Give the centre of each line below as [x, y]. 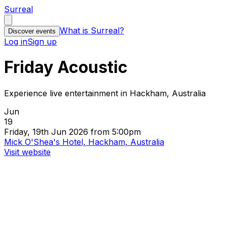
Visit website [27, 152]
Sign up [42, 42]
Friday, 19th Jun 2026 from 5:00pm [72, 131]
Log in [16, 42]
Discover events [32, 31]
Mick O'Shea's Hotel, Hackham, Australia [84, 142]
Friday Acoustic [66, 67]
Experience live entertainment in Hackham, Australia [105, 93]
